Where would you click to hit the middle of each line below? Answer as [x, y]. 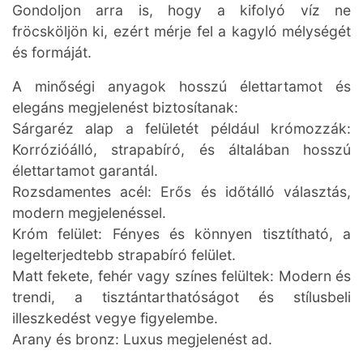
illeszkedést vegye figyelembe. [115, 318]
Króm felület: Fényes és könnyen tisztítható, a [181, 234]
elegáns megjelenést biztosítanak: [125, 107]
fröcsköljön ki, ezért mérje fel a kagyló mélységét [181, 31]
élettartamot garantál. [85, 171]
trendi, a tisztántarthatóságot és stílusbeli [181, 297]
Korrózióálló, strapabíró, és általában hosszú [181, 149]
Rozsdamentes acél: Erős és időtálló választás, [181, 192]
